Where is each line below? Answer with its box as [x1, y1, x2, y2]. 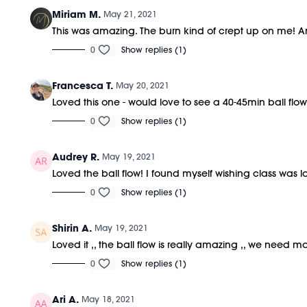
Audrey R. [52, 150, 100, 163]
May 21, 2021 [103, 8, 158, 19]
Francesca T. [52, 79, 114, 92]
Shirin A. [52, 221, 93, 234]
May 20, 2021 [116, 79, 170, 90]
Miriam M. [52, 8, 101, 21]
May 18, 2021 [82, 293, 136, 304]
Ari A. [52, 293, 79, 306]
